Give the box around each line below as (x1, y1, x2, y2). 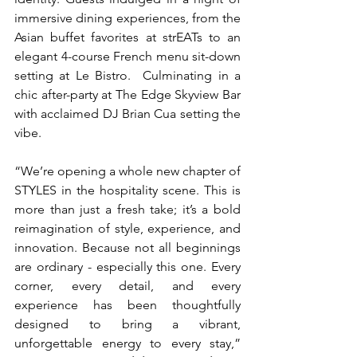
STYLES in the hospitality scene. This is (14, 182, 241, 198)
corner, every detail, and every (14, 278, 241, 294)
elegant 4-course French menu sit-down (14, 49, 241, 65)
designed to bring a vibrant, (14, 316, 241, 332)
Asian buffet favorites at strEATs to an (14, 29, 241, 45)
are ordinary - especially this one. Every (14, 259, 241, 275)
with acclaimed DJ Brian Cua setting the (14, 106, 241, 122)
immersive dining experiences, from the (14, 10, 241, 26)
